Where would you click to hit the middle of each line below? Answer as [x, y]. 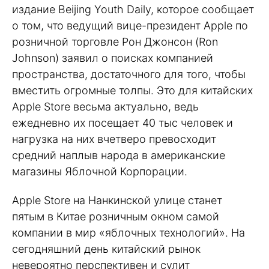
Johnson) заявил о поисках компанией [113, 58]
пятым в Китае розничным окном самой [116, 217]
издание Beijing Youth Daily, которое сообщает [133, 9]
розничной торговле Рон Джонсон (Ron [115, 41]
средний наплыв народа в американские [119, 155]
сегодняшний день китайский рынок [106, 249]
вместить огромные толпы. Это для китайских [132, 90]
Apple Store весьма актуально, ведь [105, 106]
